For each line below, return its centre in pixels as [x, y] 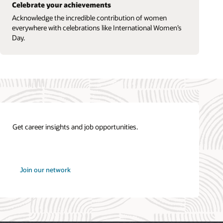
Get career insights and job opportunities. [75, 126]
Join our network [45, 170]
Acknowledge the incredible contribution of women [89, 17]
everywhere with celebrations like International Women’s [97, 27]
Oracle [22, 171]
